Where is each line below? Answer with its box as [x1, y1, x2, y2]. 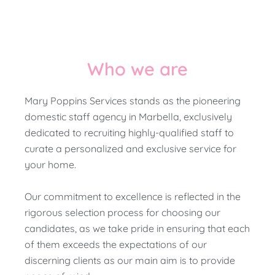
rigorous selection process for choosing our [25, 206, 220, 219]
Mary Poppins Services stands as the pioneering [25, 95, 241, 107]
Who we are [87, 58, 188, 80]
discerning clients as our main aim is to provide [25, 254, 235, 266]
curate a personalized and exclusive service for [25, 142, 236, 155]
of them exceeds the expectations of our [25, 238, 207, 250]
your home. [25, 158, 76, 171]
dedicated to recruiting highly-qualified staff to [25, 126, 234, 139]
